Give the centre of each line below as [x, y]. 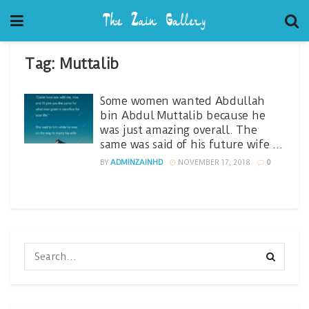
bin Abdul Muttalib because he [183, 116]
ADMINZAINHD [137, 162]
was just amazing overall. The [179, 130]
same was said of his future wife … [191, 144]
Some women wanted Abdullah [183, 101]
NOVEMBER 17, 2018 [213, 162]
